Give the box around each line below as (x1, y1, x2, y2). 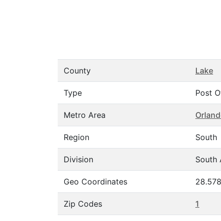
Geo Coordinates (64, 177, 127, 186)
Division (64, 154, 93, 164)
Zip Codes (64, 199, 102, 209)
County (64, 66, 91, 75)
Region (64, 132, 89, 142)
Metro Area (64, 110, 106, 120)
